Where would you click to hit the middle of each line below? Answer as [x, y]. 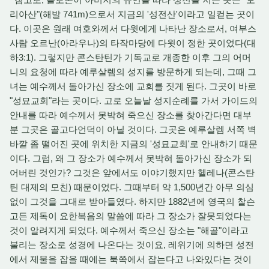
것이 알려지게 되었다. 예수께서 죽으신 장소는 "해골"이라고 [129, 230]
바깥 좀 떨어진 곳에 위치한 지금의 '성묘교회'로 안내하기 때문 [134, 144]
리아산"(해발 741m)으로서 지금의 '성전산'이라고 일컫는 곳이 [132, 14]
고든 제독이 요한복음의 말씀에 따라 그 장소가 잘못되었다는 [131, 216]
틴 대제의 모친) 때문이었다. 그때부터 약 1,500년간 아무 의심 [132, 187]
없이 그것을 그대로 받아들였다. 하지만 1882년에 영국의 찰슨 [132, 201]
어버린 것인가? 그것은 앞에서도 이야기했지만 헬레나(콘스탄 [132, 173]
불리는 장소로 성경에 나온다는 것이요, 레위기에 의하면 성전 [132, 245]
